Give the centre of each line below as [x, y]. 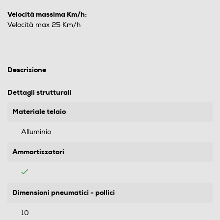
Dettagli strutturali [40, 93]
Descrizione [27, 70]
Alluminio [36, 132]
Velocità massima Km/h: [47, 14]
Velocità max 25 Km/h [44, 25]
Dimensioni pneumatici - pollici [64, 193]
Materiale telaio [39, 112]
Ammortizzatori [38, 152]
